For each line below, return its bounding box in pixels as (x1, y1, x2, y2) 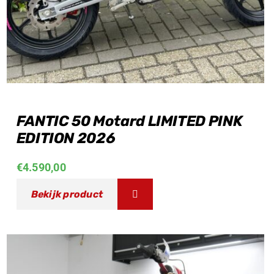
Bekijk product (31, 188, 103, 201)
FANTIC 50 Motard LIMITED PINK (16, 113, 243, 130)
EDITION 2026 (16, 130, 116, 147)
